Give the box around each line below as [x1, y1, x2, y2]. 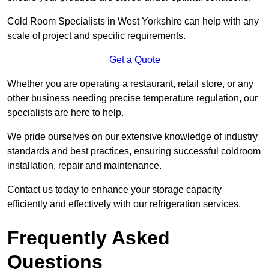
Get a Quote [109, 54, 160, 65]
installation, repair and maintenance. [7, 160, 162, 171]
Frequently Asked [7, 226, 170, 249]
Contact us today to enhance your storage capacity [7, 184, 222, 195]
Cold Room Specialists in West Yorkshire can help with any [7, 16, 259, 26]
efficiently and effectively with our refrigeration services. [7, 198, 241, 209]
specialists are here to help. [7, 107, 124, 118]
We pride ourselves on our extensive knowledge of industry [7, 131, 258, 142]
